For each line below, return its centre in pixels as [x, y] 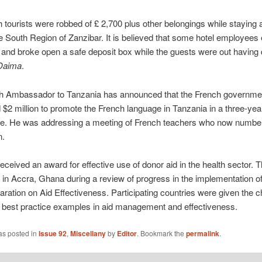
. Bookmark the [161, 233]
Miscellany [88, 233]
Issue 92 [52, 233]
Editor [127, 233]
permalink [202, 233]
